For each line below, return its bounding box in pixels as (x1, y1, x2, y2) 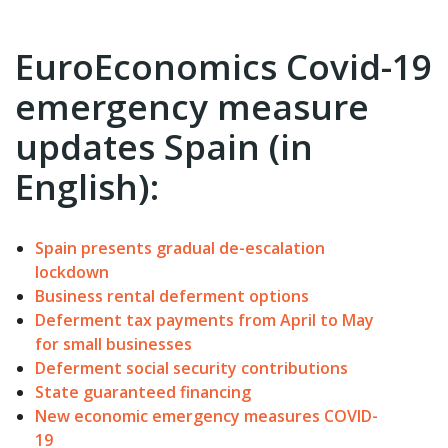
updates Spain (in (15, 123, 313, 171)
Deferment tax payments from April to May (35, 309, 374, 332)
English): (15, 163, 159, 211)
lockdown (35, 261, 109, 284)
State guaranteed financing (35, 381, 251, 404)
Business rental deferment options (35, 285, 309, 308)
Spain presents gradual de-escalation (35, 237, 325, 260)
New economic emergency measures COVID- (35, 405, 378, 428)
